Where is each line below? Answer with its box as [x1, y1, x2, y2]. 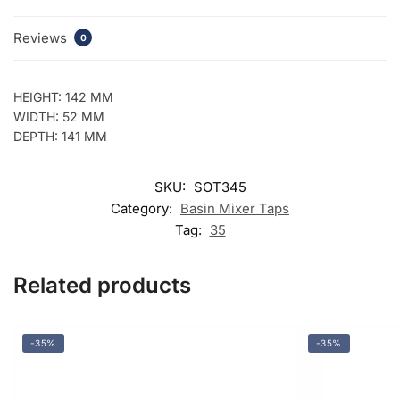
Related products [13, 272, 191, 299]
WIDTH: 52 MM [13, 108, 104, 124]
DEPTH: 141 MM [13, 128, 107, 144]
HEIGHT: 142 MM [13, 88, 113, 104]
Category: [111, 200, 176, 218]
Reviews [13, 29, 71, 46]
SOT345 [193, 179, 246, 196]
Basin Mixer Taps [180, 200, 289, 218]
